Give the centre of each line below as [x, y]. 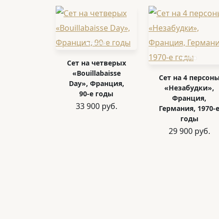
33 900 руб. [96, 106]
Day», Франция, [96, 83]
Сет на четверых [96, 63]
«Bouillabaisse [96, 73]
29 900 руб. [189, 131]
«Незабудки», [189, 88]
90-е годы [96, 94]
